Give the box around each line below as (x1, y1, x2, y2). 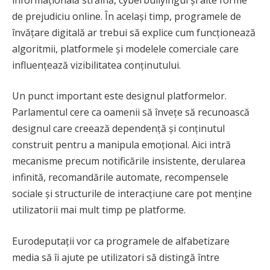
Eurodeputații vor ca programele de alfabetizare (12, 234, 230, 248)
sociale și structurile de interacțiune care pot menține (12, 187, 252, 201)
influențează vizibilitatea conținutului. (12, 58, 181, 72)
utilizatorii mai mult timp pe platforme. (12, 203, 186, 217)
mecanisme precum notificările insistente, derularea (12, 154, 245, 168)
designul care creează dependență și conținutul (12, 122, 225, 136)
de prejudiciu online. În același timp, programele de (12, 9, 241, 23)
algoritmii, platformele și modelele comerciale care (12, 42, 239, 55)
